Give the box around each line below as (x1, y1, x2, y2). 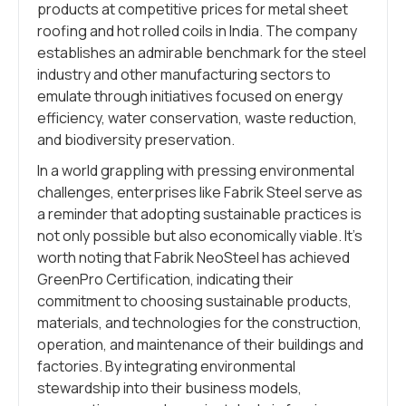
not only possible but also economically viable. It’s (37, 226, 362, 246)
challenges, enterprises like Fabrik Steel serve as (37, 182, 362, 202)
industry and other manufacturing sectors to (37, 64, 331, 84)
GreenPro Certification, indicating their (37, 269, 294, 289)
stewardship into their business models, (37, 378, 302, 398)
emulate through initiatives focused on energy (37, 86, 343, 106)
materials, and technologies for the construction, (37, 313, 362, 333)
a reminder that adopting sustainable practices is (37, 204, 362, 224)
